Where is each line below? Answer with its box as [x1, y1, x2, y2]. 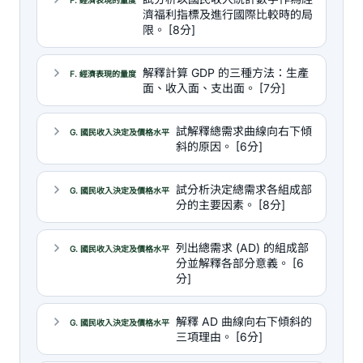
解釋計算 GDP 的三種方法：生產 [143, 66, 309, 79]
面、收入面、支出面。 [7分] [143, 81, 285, 95]
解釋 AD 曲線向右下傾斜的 [176, 314, 312, 328]
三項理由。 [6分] [176, 330, 263, 344]
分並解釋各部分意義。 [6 [176, 256, 304, 270]
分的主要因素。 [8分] [176, 198, 285, 211]
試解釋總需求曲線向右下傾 [176, 124, 312, 138]
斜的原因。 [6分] [176, 139, 263, 153]
